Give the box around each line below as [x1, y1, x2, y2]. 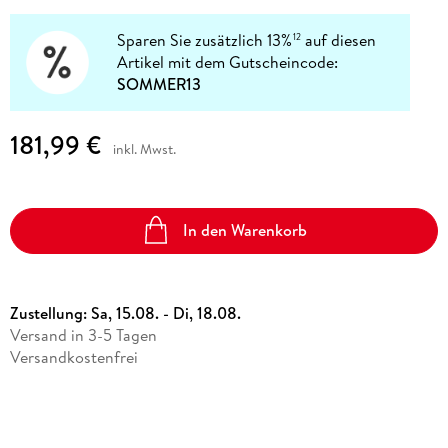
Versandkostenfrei [9, 345, 138, 368]
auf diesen [301, 29, 377, 52]
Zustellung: [9, 301, 91, 324]
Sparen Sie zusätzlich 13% [117, 29, 293, 52]
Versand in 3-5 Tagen [9, 323, 157, 346]
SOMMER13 [117, 73, 202, 96]
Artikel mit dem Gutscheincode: [117, 51, 339, 74]
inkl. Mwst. [112, 138, 176, 159]
